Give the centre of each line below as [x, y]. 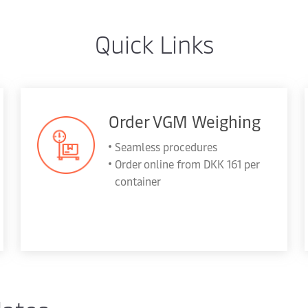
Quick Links [154, 43]
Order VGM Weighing [184, 121]
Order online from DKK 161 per [187, 164]
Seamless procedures [166, 146]
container [137, 181]
